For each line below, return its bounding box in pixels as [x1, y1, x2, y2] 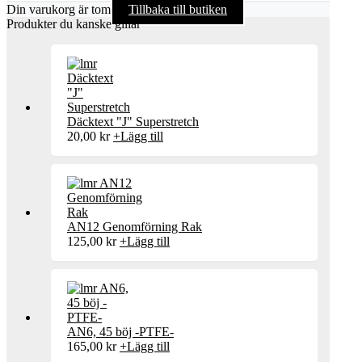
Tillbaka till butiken [128, 2, 227, 16]
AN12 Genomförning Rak [67, 219, 202, 234]
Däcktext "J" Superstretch [67, 114, 199, 128]
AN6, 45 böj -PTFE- [67, 324, 174, 339]
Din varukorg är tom [6, 2, 111, 16]
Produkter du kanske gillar [6, 16, 141, 31]
